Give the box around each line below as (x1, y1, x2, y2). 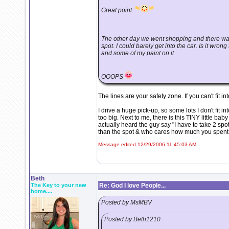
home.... (31, 188, 52, 194)
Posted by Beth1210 (104, 216, 161, 223)
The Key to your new (31, 182, 86, 188)
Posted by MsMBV (101, 199, 152, 206)
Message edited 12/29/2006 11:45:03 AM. (98, 142, 198, 147)
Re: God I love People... (99, 182, 166, 189)
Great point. (101, 7, 135, 14)
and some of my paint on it (101, 50, 174, 57)
